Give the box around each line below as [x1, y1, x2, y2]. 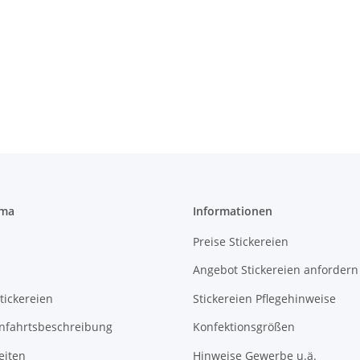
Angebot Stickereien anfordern [193, 262, 358, 278]
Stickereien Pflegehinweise [193, 290, 336, 306]
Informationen [193, 202, 272, 219]
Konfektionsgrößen [193, 319, 295, 335]
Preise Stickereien [193, 234, 288, 250]
